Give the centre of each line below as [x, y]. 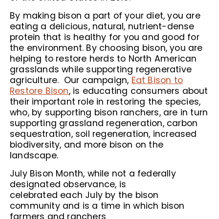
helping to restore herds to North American [103, 59]
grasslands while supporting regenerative [101, 69]
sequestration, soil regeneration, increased [103, 134]
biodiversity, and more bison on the [87, 145]
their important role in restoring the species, [105, 102]
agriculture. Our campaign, [71, 80]
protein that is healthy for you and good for [105, 37]
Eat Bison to [157, 80]
